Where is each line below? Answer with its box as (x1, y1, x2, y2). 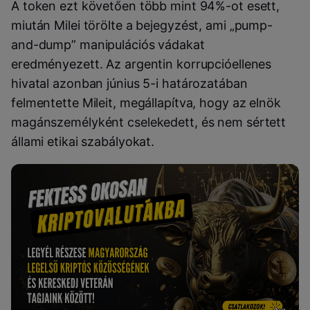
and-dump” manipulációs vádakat (11, 37, 205, 52)
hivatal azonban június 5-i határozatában (11, 75, 248, 91)
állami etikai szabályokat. (11, 134, 155, 149)
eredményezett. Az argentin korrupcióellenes (11, 56, 272, 71)
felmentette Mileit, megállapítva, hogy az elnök (11, 95, 281, 110)
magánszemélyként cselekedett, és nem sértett (11, 114, 286, 129)
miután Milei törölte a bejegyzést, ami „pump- (11, 17, 273, 33)
